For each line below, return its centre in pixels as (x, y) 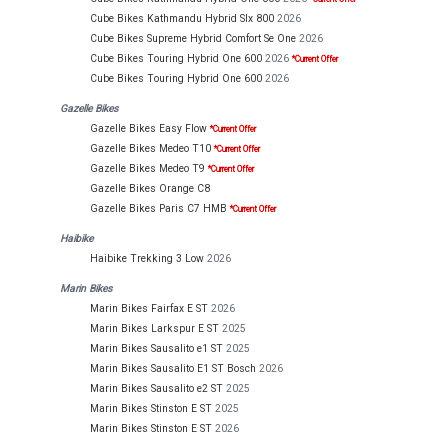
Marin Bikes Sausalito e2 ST (156, 389)
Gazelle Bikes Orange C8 (150, 188)
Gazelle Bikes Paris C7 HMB (158, 208)
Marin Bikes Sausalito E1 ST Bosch (173, 369)
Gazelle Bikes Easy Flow (148, 128)
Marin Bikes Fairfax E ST (149, 309)
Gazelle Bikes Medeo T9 (147, 168)
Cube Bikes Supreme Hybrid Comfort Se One (193, 38)
